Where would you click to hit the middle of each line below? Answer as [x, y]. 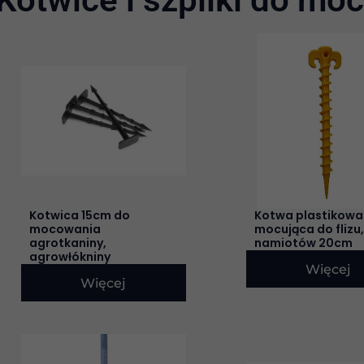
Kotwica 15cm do [80, 215]
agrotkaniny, [68, 243]
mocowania [65, 229]
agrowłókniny [70, 256]
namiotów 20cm [303, 243]
